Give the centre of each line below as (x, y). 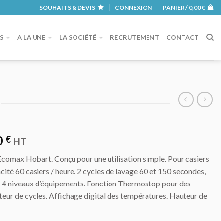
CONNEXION (133, 7)
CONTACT (183, 37)
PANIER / (176, 7)
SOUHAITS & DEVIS (68, 7)
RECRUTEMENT (135, 37)
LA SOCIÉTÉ (78, 37)
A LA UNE (32, 37)
